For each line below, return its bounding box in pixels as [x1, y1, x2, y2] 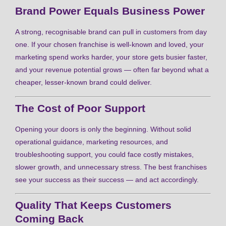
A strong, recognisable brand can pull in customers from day [15, 28, 207, 36]
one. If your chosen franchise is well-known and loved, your [15, 40, 204, 49]
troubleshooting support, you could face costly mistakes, [15, 150, 194, 158]
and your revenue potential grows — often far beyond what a [15, 66, 209, 74]
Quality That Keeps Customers [15, 199, 172, 211]
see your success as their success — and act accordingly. [15, 175, 199, 184]
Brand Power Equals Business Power [15, 5, 205, 17]
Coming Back [15, 213, 84, 225]
